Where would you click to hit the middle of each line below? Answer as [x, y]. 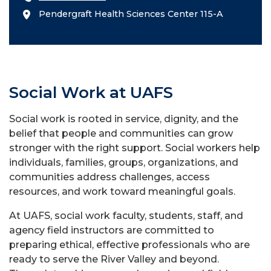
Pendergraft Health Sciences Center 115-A [131, 14]
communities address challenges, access [109, 177]
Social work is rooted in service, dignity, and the [124, 119]
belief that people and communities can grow [121, 133]
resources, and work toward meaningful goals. [122, 191]
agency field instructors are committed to [112, 230]
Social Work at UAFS [91, 93]
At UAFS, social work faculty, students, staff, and [126, 216]
